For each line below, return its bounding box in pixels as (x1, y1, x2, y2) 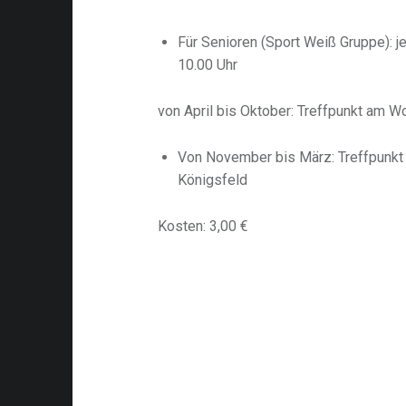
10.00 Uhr (178, 55, 238, 73)
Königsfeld (178, 170, 248, 188)
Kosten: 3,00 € (158, 217, 249, 235)
